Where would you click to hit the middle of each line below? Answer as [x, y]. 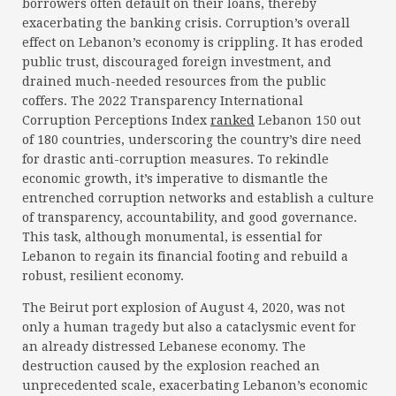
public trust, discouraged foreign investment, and [177, 62]
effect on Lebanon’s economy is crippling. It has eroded [193, 43]
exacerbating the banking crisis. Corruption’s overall [186, 23]
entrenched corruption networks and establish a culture [198, 198]
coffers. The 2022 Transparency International [163, 101]
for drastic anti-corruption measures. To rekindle [175, 160]
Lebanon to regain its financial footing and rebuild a [185, 257]
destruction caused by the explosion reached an [171, 366]
